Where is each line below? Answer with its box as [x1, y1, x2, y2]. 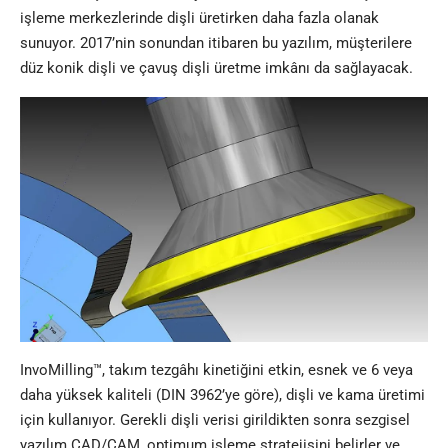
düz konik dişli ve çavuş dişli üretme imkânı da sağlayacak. [20, 59, 413, 78]
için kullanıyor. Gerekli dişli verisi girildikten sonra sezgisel [20, 410, 410, 429]
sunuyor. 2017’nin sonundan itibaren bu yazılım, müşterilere [20, 34, 412, 53]
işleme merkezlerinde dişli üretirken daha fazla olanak [20, 9, 379, 28]
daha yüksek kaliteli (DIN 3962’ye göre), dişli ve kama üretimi [20, 385, 425, 404]
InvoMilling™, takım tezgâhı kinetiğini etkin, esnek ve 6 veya [20, 360, 413, 379]
